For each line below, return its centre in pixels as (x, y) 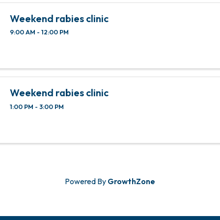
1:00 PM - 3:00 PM (37, 107)
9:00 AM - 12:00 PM (40, 32)
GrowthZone (131, 181)
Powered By (86, 181)
